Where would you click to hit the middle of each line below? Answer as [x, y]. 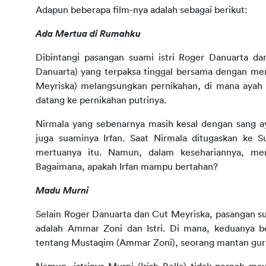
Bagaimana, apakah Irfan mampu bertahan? [127, 167]
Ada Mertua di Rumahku [88, 34]
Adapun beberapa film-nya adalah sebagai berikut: [142, 10]
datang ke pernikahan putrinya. [101, 100]
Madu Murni [62, 190]
